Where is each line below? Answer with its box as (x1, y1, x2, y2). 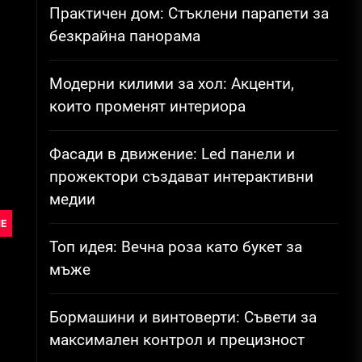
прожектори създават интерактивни (48, 167, 314, 186)
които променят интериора (48, 97, 246, 116)
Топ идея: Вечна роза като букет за (48, 238, 302, 256)
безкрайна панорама (48, 27, 200, 45)
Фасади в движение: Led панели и (48, 145, 295, 163)
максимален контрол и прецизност (48, 330, 305, 349)
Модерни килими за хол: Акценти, (48, 74, 294, 93)
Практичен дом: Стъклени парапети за (48, 4, 329, 23)
